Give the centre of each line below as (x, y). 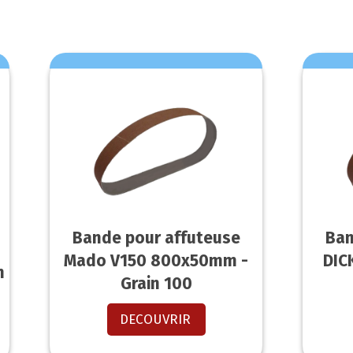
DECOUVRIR (155, 320)
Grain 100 (156, 284)
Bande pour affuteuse (156, 238)
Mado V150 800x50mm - (156, 261)
